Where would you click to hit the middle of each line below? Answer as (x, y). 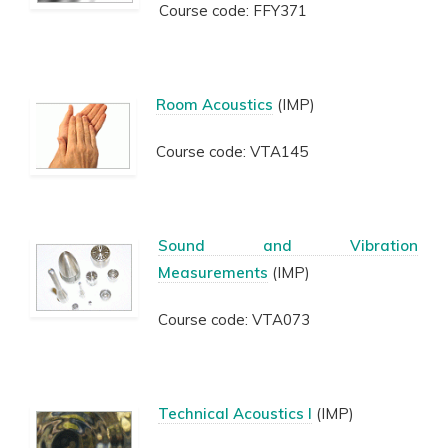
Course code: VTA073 (234, 319)
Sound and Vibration (288, 245)
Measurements (213, 272)
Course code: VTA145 (232, 151)
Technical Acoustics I (235, 413)
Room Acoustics (214, 104)
